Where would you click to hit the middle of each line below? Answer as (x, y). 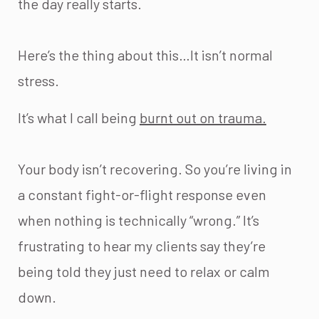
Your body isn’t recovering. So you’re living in (155, 169)
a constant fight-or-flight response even (142, 194)
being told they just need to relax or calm (144, 271)
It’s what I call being (79, 117)
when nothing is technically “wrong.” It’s (138, 220)
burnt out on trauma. (203, 117)
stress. (40, 80)
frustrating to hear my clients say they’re (142, 246)
